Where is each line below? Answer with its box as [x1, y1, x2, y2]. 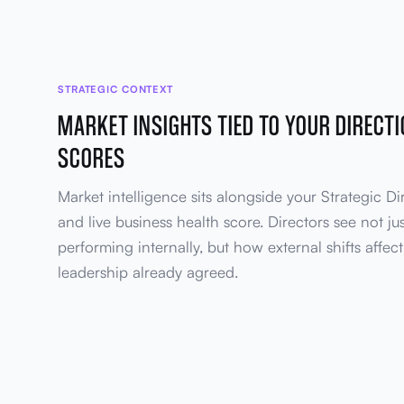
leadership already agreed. [58, 262, 238, 281]
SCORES [58, 139, 125, 174]
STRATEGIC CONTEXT [58, 82, 173, 96]
